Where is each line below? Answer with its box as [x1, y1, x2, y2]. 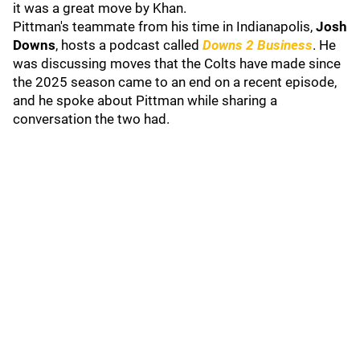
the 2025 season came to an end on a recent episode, [13, 74, 337, 90]
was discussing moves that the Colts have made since [13, 55, 341, 72]
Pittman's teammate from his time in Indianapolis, [13, 18, 316, 35]
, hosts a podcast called [55, 37, 202, 53]
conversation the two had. [13, 111, 170, 127]
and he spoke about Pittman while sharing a [13, 92, 277, 108]
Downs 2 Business [202, 37, 313, 53]
